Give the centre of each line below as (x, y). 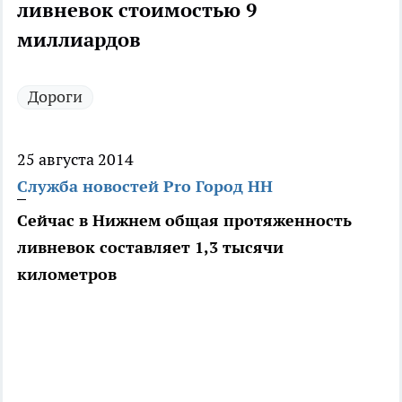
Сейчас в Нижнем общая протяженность (184, 221)
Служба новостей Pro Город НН (145, 187)
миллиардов (79, 40)
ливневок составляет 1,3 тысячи (150, 248)
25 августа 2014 (75, 160)
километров (67, 275)
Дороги (55, 97)
